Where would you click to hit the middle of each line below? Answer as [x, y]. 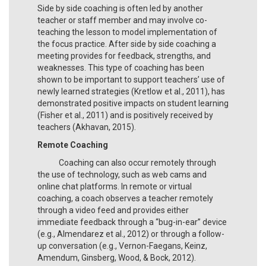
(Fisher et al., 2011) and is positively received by [125, 115]
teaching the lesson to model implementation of [127, 32]
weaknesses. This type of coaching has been [121, 67]
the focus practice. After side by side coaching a [127, 44]
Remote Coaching [73, 145]
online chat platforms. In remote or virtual [115, 186]
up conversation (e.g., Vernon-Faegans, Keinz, [122, 246]
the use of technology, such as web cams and [122, 174]
